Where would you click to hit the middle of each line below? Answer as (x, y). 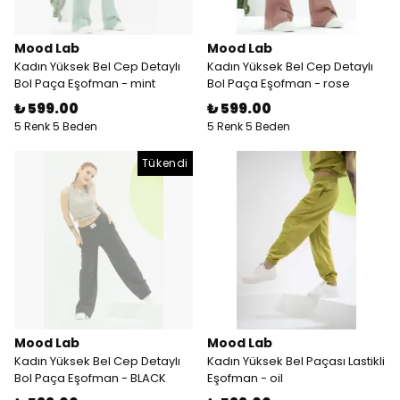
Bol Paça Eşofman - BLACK (90, 378)
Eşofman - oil (245, 378)
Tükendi (165, 163)
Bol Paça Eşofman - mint (85, 83)
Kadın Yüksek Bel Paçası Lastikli (296, 361)
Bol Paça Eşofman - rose (279, 83)
